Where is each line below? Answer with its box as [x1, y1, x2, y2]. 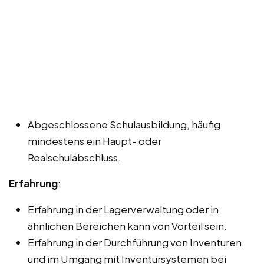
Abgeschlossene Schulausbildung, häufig [28, 117, 220, 131]
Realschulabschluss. [28, 150, 121, 164]
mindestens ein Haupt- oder [28, 134, 161, 147]
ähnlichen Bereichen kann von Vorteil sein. [28, 219, 227, 232]
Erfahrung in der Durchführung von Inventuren [28, 235, 242, 249]
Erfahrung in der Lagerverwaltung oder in [28, 202, 219, 216]
